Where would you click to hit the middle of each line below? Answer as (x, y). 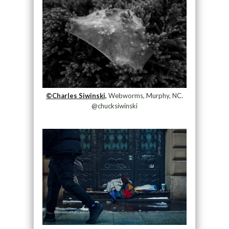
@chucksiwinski (114, 106)
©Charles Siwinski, (76, 96)
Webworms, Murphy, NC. (145, 96)
